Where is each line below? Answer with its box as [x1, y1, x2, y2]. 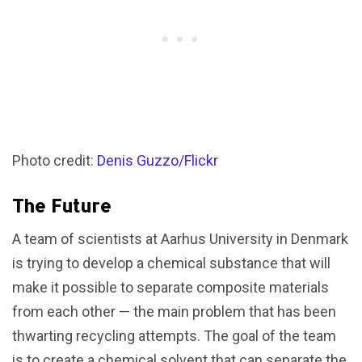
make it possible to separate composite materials [12, 278, 329, 296]
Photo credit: [12, 151, 97, 169]
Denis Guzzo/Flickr [97, 151, 218, 169]
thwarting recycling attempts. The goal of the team [12, 326, 336, 344]
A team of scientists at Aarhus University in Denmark [12, 229, 348, 247]
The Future [12, 193, 112, 217]
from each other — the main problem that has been [12, 302, 336, 320]
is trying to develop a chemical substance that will [12, 254, 330, 271]
